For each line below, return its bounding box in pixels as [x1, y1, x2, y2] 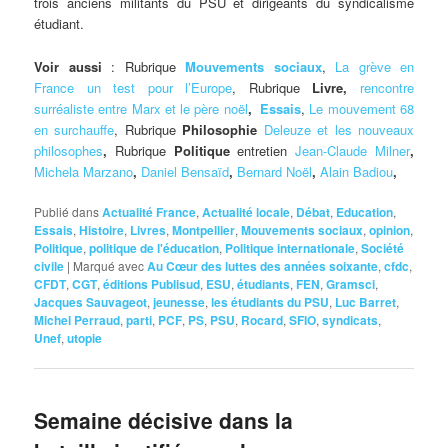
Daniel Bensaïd [141, 161, 230, 181]
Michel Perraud [34, 310, 121, 329]
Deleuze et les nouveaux [263, 119, 414, 139]
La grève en [335, 56, 414, 76]
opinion [369, 220, 411, 239]
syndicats [322, 310, 379, 329]
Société [361, 238, 405, 257]
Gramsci [326, 274, 376, 293]
